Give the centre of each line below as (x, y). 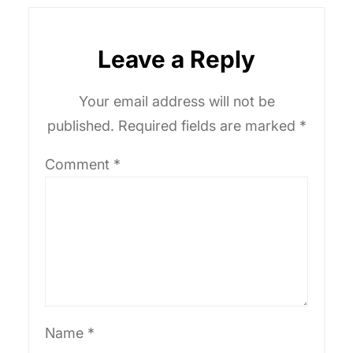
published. (80, 125)
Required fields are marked (208, 125)
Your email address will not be (176, 101)
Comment (79, 164)
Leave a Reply (176, 59)
